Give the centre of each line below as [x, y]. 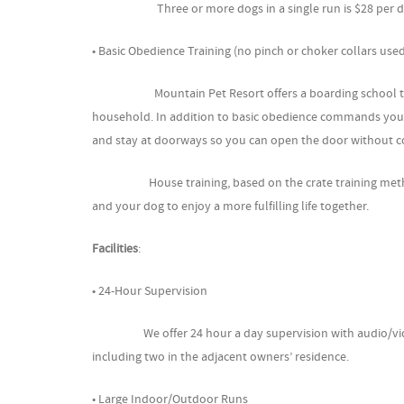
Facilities [115, 249]
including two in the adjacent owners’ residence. [220, 358]
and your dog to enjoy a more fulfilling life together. [230, 207]
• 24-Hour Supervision [150, 292]
